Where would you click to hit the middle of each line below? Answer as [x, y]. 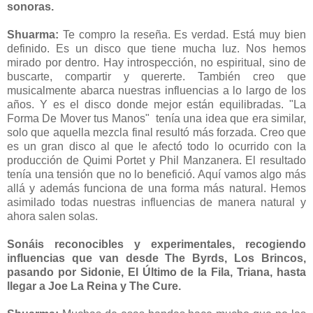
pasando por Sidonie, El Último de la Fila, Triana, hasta [156, 272]
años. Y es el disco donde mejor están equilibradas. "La [156, 104]
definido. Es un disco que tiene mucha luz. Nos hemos [156, 48]
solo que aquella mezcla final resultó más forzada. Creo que [156, 132]
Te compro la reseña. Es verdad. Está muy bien [184, 34]
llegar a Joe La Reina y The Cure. [94, 286]
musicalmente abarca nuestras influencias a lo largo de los [156, 90]
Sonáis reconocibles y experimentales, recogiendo [156, 244]
